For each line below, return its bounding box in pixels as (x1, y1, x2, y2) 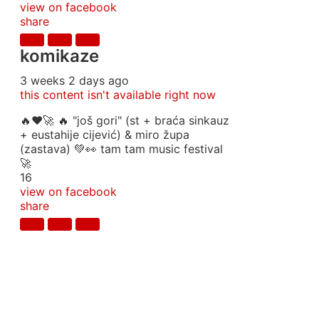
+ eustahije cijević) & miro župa (20, 127, 189, 142)
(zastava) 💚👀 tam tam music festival (20, 142, 223, 156)
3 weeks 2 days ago (20, 73, 129, 88)
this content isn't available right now (20, 88, 216, 102)
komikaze (20, 46, 99, 66)
